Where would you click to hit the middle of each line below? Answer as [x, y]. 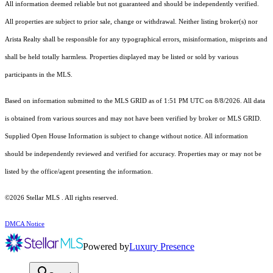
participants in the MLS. [40, 75]
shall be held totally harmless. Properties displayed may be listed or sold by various [122, 57]
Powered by [106, 247]
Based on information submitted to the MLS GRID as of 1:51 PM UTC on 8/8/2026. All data [135, 101]
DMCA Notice [25, 224]
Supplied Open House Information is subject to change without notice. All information [126, 136]
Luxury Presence [162, 247]
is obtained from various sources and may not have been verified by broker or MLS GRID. [133, 119]
